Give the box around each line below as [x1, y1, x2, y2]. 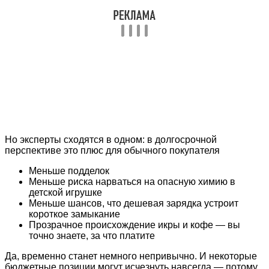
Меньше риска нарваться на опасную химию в [29, 177, 235, 187]
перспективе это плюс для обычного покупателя [5, 145, 220, 156]
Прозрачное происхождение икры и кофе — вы [29, 220, 240, 231]
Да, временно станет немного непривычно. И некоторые [5, 251, 257, 262]
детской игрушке [29, 187, 102, 198]
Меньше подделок [29, 166, 109, 177]
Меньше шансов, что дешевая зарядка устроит [29, 198, 238, 209]
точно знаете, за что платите [29, 231, 155, 241]
